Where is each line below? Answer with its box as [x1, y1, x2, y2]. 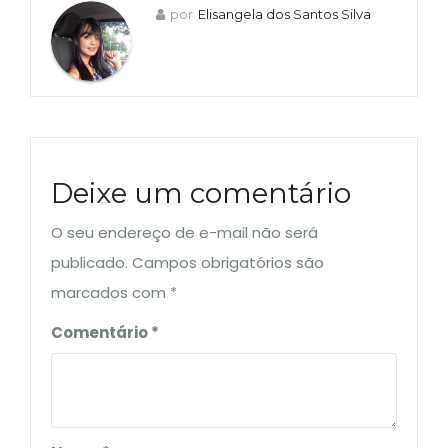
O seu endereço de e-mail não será [51, 222, 318, 243]
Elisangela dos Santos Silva [198, 6, 371, 22]
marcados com [51, 282, 170, 303]
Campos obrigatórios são [132, 252, 324, 273]
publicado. [51, 252, 128, 273]
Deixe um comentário [51, 176, 351, 210]
